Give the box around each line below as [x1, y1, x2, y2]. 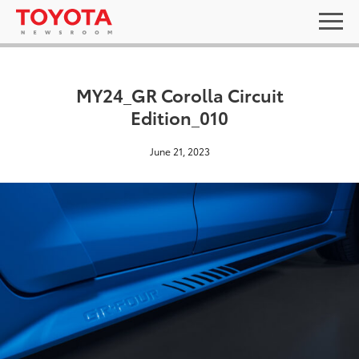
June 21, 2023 [149, 144, 210, 158]
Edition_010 [131, 104, 228, 129]
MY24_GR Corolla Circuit [75, 82, 284, 107]
